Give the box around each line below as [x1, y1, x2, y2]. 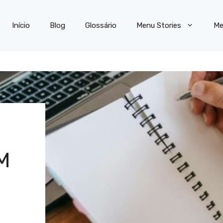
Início [12, 21, 30, 30]
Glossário [85, 21, 116, 30]
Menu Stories [136, 21, 181, 30]
